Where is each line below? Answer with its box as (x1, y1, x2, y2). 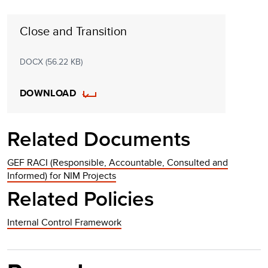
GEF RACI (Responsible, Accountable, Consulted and (7, 156, 228, 170)
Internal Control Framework (7, 215, 121, 230)
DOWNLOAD (19, 86, 77, 100)
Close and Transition (19, 22, 127, 40)
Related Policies (7, 187, 154, 212)
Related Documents (7, 127, 191, 153)
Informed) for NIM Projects (7, 169, 116, 183)
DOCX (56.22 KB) (19, 56, 83, 68)
